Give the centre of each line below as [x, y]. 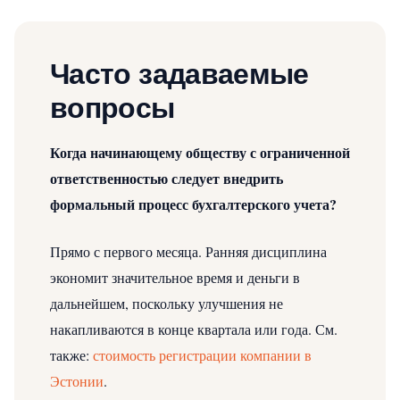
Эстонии [77, 380]
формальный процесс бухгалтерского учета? [193, 204]
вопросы [112, 108]
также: [71, 354]
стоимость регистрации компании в [202, 354]
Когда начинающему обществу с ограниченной [200, 152]
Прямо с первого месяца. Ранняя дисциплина [188, 251]
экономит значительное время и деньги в [175, 277]
